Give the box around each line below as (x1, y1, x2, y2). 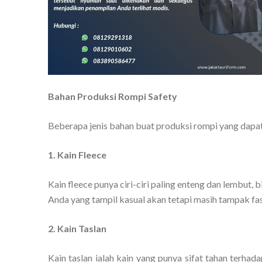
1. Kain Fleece (48, 149, 106, 160)
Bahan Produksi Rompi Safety (48, 90, 177, 102)
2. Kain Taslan (48, 222, 106, 234)
